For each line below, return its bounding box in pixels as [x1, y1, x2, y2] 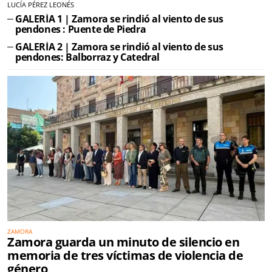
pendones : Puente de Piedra [15, 22, 146, 36]
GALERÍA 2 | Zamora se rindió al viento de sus [15, 39, 223, 53]
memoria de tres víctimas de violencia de [7, 246, 243, 263]
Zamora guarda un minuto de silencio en [7, 233, 239, 250]
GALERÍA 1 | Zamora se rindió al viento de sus [15, 12, 223, 26]
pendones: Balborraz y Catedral [15, 50, 160, 64]
